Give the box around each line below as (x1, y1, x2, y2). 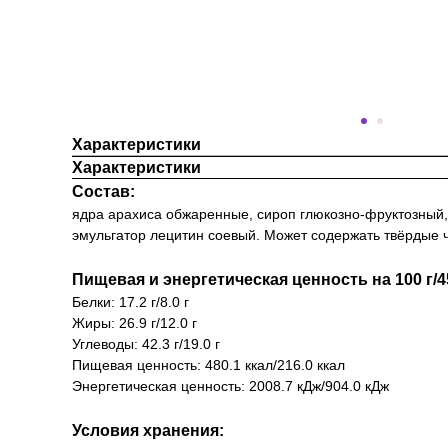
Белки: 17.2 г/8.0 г (72, 294, 189, 310)
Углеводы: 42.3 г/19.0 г (72, 336, 220, 352)
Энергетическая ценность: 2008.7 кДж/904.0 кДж (72, 378, 389, 394)
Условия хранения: (72, 421, 224, 439)
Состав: (72, 182, 135, 200)
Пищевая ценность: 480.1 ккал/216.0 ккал (72, 357, 345, 373)
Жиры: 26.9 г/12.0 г (72, 315, 197, 331)
